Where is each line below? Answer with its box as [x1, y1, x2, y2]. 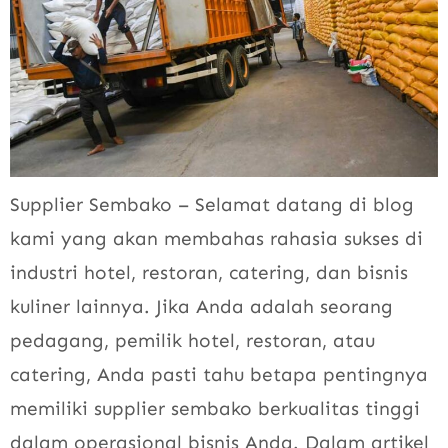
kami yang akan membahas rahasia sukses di [10, 226, 423, 250]
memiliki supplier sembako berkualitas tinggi [10, 396, 420, 420]
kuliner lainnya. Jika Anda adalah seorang [10, 294, 393, 318]
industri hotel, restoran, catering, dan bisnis [10, 260, 408, 284]
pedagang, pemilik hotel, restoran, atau [10, 328, 375, 352]
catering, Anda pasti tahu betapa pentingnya [10, 362, 428, 386]
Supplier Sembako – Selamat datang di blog [10, 192, 414, 216]
